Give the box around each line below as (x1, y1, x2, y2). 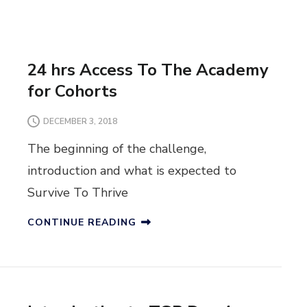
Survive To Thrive (27, 184, 128, 201)
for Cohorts (27, 80, 117, 103)
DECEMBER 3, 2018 (42, 115, 117, 127)
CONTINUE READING (27, 216, 136, 230)
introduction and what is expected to (27, 162, 236, 180)
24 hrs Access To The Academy (27, 59, 269, 82)
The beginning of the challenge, (27, 140, 206, 158)
